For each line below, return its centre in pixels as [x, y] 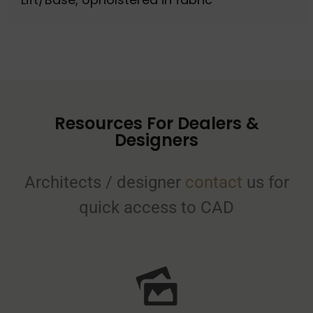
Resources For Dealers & [156, 123]
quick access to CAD [156, 207]
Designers [156, 140]
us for [265, 182]
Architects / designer [104, 182]
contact [213, 182]
